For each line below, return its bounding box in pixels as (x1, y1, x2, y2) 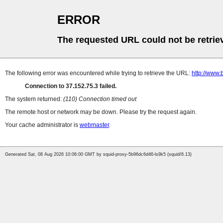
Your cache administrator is (5, 121, 80, 129)
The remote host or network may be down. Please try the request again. (5, 109, 197, 116)
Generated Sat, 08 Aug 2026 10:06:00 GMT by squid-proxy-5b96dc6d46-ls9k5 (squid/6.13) (5, 152, 192, 157)
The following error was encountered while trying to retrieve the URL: (5, 70, 192, 77)
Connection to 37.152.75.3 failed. (25, 83, 116, 90)
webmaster (80, 121, 109, 129)
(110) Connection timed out (63, 96, 136, 103)
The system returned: (5, 96, 63, 103)
